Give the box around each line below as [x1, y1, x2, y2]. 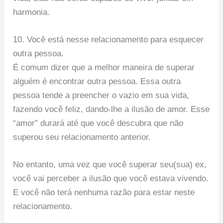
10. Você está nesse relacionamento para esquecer [13, 35, 204, 45]
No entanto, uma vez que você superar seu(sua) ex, [13, 160, 207, 170]
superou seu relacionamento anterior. [13, 132, 151, 142]
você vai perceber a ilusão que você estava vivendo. [13, 174, 209, 184]
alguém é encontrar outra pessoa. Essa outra [13, 77, 181, 87]
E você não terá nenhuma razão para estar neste [13, 188, 195, 198]
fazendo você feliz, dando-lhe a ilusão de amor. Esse [13, 105, 210, 114]
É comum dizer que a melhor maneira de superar [13, 63, 195, 73]
